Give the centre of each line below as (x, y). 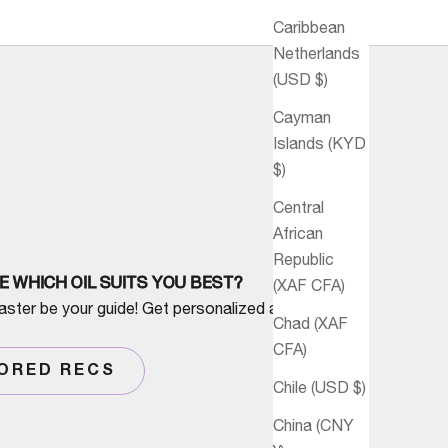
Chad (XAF (310, 323)
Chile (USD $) (319, 387)
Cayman (302, 117)
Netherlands (316, 53)
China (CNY (313, 425)
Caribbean (309, 27)
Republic (303, 259)
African (298, 233)
